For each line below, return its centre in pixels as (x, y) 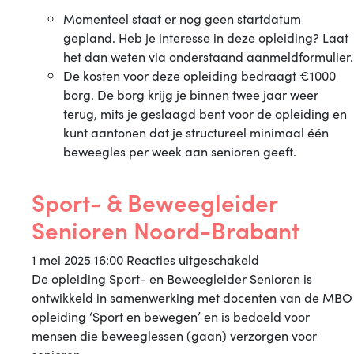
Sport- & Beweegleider (154, 201)
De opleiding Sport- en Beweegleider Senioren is (172, 278)
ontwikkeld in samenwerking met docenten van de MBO (192, 297)
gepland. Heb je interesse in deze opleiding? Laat (206, 37)
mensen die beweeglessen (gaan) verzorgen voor (174, 335)
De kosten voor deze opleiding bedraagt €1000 (200, 75)
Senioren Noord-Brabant (166, 229)
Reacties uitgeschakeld (193, 259)
